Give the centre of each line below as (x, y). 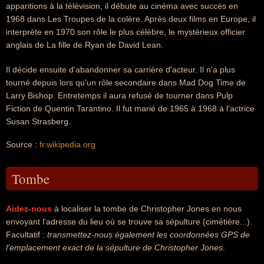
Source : (23, 144)
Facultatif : (27, 235)
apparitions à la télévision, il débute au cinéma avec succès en (122, 6)
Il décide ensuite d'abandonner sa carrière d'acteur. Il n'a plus (121, 70)
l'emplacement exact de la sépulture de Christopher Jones (114, 247)
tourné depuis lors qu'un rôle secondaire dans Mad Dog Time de (126, 82)
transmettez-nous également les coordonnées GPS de (148, 235)
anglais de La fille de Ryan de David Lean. (85, 45)
